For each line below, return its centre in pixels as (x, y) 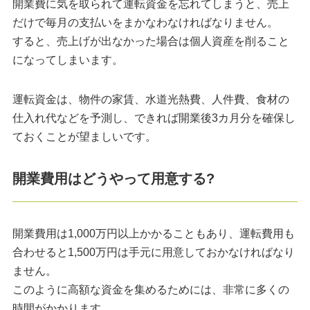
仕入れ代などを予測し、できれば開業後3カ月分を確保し (154, 118)
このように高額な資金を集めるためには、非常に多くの (151, 290)
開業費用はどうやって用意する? (113, 179)
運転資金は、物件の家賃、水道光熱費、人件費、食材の (151, 100)
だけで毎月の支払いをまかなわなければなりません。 (145, 23)
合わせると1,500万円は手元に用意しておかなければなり (153, 253)
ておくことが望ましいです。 (84, 137)
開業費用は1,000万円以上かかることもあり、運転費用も (153, 234)
